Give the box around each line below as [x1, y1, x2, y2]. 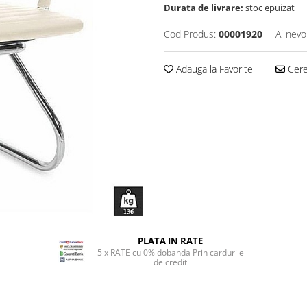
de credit [153, 256, 188, 268]
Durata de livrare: [164, 1, 243, 14]
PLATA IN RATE [138, 234, 204, 247]
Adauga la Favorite [173, 62, 253, 75]
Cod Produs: [164, 27, 216, 40]
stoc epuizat [243, 1, 295, 14]
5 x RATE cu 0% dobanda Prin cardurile [97, 247, 244, 258]
